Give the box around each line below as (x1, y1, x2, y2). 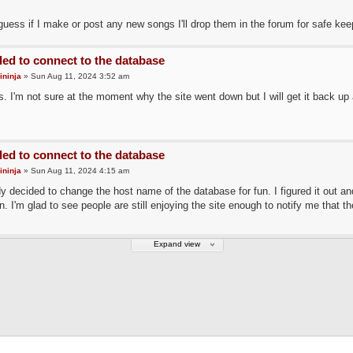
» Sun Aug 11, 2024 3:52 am (20, 71, 129, 80)
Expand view (153, 240, 200, 249)
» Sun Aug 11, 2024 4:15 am (20, 165, 129, 175)
